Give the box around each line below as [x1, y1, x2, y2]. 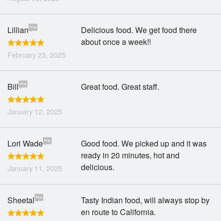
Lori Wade [7, 138, 43, 149]
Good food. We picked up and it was [81, 138, 207, 149]
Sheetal [7, 194, 35, 206]
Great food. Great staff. [81, 81, 160, 92]
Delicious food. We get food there [81, 24, 197, 36]
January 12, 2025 [7, 106, 62, 116]
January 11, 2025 [7, 163, 62, 173]
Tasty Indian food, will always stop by [81, 194, 210, 206]
